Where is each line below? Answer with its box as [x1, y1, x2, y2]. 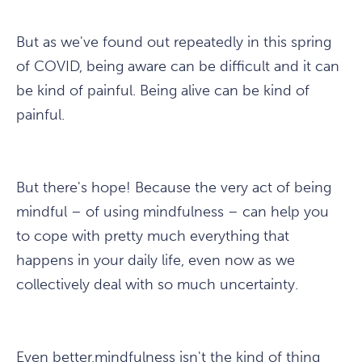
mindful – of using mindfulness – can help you [16, 203, 329, 221]
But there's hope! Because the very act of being [16, 179, 331, 197]
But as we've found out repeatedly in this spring [16, 33, 331, 52]
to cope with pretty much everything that [16, 227, 289, 246]
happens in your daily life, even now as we [16, 251, 295, 270]
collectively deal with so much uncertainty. [16, 276, 298, 294]
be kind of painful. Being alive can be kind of [16, 82, 309, 100]
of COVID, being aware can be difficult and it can [16, 57, 339, 76]
